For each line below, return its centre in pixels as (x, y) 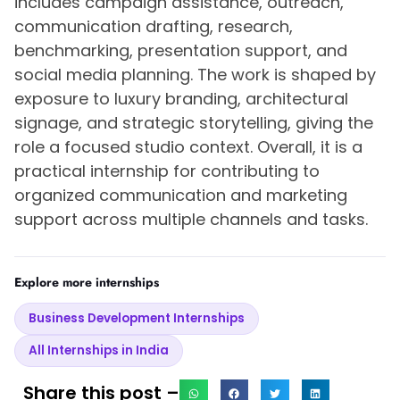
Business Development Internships (137, 319)
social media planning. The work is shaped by (195, 75)
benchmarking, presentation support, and (181, 51)
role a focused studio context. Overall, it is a (188, 147)
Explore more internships (87, 283)
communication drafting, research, (154, 27)
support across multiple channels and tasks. (191, 220)
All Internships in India (99, 351)
